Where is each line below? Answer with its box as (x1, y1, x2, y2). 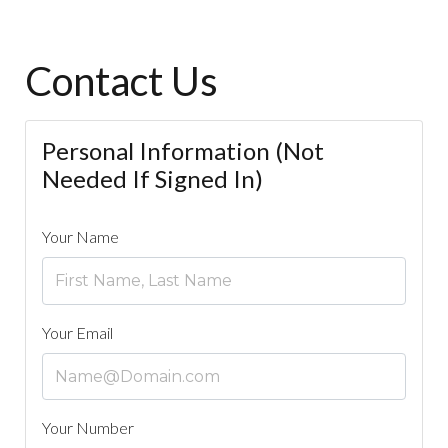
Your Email (42, 322, 113, 342)
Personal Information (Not (42, 136, 324, 165)
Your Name (42, 227, 119, 246)
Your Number (42, 418, 134, 438)
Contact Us (25, 57, 218, 105)
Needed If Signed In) (42, 164, 263, 193)
